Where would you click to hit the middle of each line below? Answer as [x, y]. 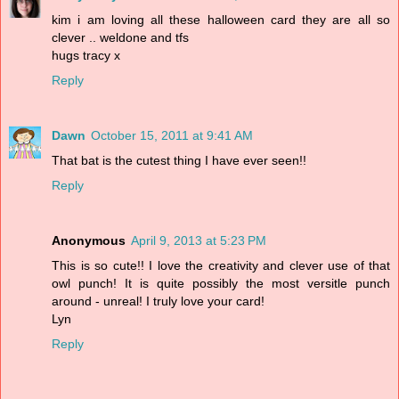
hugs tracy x [86, 55]
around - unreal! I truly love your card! [158, 301]
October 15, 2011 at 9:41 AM [172, 135]
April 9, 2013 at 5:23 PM [199, 240]
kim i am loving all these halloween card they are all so [221, 19]
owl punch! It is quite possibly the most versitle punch [221, 283]
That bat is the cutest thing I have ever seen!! [179, 160]
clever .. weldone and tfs [120, 37]
